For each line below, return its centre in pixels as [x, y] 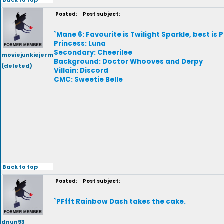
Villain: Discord [81, 71]
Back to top [20, 167]
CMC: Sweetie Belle [88, 80]
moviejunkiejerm [27, 55]
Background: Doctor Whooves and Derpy [128, 62]
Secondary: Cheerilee [93, 53]
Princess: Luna [80, 44]
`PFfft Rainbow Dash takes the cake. [120, 202]
